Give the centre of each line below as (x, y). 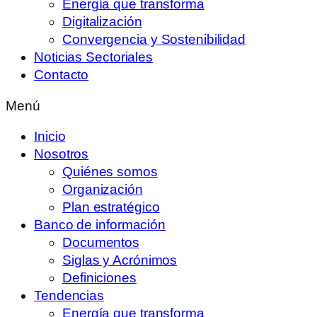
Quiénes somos (110, 172)
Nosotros (62, 154)
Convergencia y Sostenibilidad (154, 39)
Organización (103, 189)
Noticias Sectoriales (93, 57)
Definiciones (99, 278)
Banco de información (100, 225)
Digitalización (102, 22)
